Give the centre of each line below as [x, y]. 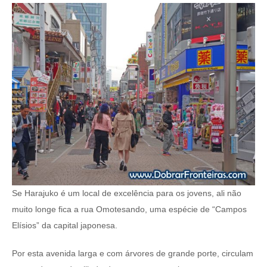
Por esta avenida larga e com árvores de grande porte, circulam [133, 254]
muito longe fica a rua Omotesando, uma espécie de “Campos [129, 209]
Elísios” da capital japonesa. [65, 226]
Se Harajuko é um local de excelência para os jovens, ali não [127, 193]
